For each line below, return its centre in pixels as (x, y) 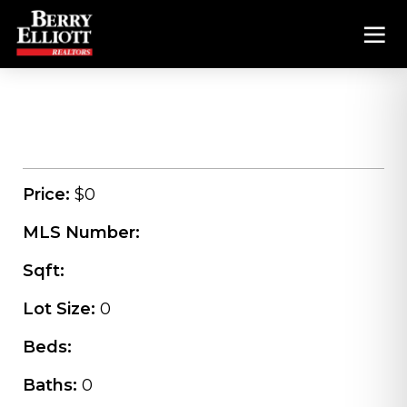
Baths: (50, 385)
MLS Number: (81, 233)
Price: (46, 194)
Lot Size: (59, 309)
